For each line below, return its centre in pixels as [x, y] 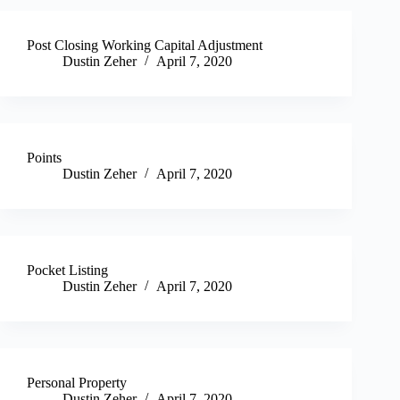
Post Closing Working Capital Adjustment [145, 46]
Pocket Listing [67, 271]
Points [44, 158]
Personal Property [77, 383]
